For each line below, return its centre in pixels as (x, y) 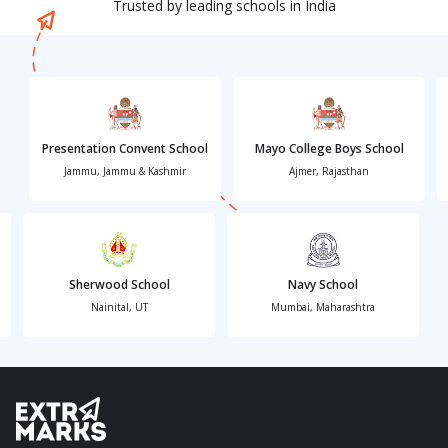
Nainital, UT (119, 306)
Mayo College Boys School (329, 148)
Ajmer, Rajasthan (329, 170)
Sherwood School (119, 284)
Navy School (323, 284)
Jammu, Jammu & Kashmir (125, 170)
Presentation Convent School (125, 148)
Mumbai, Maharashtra (323, 306)
